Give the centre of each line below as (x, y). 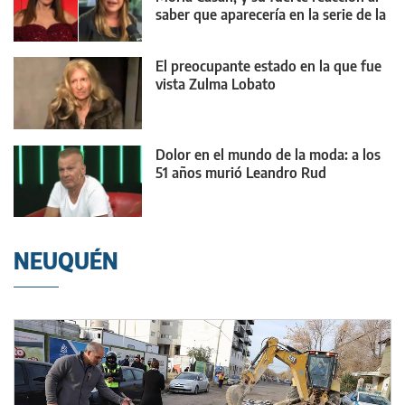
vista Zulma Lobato (216, 85)
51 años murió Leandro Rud (241, 172)
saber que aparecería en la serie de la (271, 14)
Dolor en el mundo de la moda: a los (268, 154)
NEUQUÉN (66, 260)
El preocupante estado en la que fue (268, 66)
